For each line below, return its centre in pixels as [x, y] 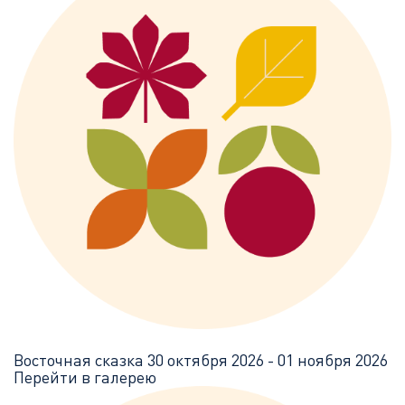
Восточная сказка [80, 359]
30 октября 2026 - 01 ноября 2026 [268, 359]
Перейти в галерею [85, 377]
